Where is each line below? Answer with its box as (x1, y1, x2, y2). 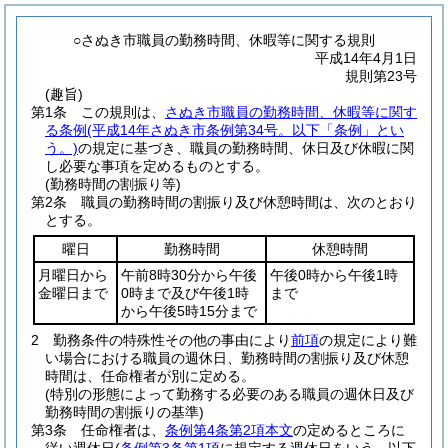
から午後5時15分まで (121, 303, 257, 319)
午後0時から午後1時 (270, 267, 398, 283)
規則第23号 (345, 68, 417, 84)
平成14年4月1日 (315, 50, 417, 66)
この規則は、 (81, 104, 165, 120)
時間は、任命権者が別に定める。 (45, 368, 255, 384)
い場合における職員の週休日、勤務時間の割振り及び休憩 (45, 350, 409, 366)
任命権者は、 (81, 422, 165, 438)
